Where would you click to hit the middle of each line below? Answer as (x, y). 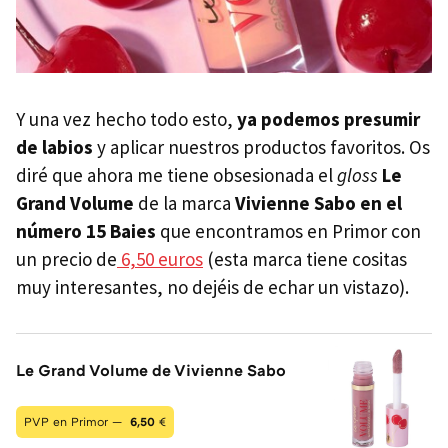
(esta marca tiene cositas (305, 258)
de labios (56, 146)
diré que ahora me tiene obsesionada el (176, 174)
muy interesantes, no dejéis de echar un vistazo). (212, 286)
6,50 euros (160, 258)
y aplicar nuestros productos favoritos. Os (263, 146)
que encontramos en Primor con (290, 230)
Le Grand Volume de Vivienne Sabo (151, 369)
